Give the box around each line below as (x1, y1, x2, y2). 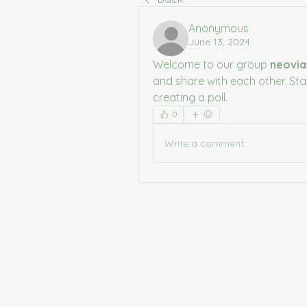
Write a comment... (164, 136, 250, 149)
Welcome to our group (153, 58, 270, 71)
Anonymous (188, 21, 249, 35)
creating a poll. (153, 90, 228, 104)
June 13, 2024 (188, 36, 250, 48)
